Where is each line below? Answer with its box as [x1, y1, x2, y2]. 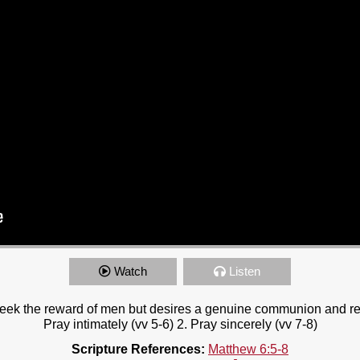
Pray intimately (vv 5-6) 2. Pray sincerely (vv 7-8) [43, 317, 317, 331]
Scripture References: [72, 342, 205, 356]
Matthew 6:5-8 [208, 342, 288, 356]
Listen [229, 264, 260, 278]
